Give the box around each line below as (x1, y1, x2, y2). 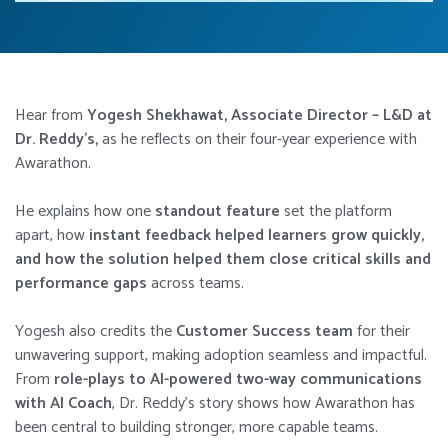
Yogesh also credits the (15, 318, 176, 346)
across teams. (147, 270, 244, 298)
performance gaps (15, 270, 147, 298)
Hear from (15, 102, 87, 130)
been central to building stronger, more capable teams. (15, 414, 378, 442)
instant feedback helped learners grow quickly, (89, 222, 424, 250)
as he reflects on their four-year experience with (98, 126, 417, 154)
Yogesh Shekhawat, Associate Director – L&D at (87, 102, 432, 130)
